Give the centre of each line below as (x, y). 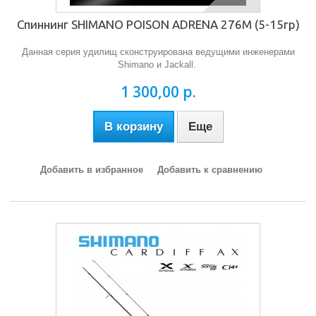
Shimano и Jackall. (158, 65)
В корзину (133, 127)
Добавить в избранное (91, 170)
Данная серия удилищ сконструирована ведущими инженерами (158, 52)
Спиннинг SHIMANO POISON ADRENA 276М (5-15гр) (158, 24)
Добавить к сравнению (209, 170)
